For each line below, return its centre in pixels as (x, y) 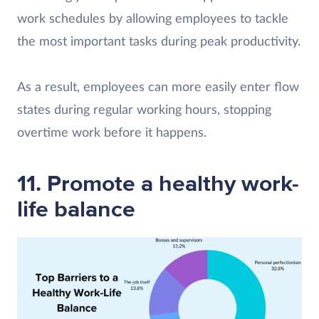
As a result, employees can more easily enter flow (158, 87)
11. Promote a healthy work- (158, 184)
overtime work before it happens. (112, 133)
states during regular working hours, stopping (144, 110)
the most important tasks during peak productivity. (159, 42)
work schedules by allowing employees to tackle (153, 19)
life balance (76, 209)
